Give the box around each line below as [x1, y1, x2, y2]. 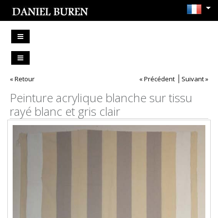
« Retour [10, 74, 35, 83]
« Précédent [139, 74, 175, 83]
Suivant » [182, 74, 208, 83]
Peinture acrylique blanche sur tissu [10, 90, 192, 106]
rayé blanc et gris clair [10, 103, 120, 119]
